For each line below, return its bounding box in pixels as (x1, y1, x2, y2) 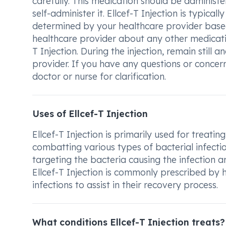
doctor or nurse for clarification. (32, 71, 166, 82)
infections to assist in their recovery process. (32, 179, 218, 190)
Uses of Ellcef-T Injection (32, 108, 148, 119)
